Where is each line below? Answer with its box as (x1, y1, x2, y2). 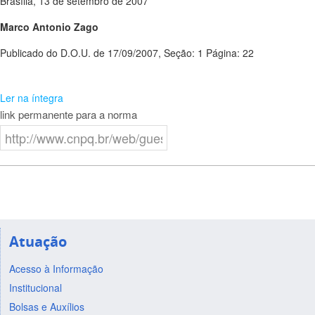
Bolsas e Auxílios (8, 299, 84, 314)
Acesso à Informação (8, 261, 103, 276)
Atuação (8, 231, 67, 251)
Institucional (8, 280, 62, 295)
